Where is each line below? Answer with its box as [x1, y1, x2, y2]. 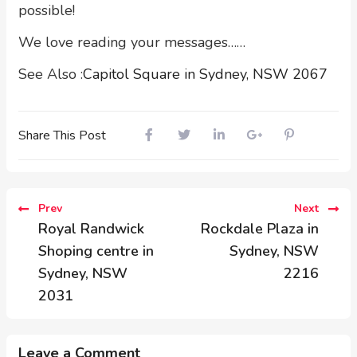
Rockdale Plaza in [201, 219, 319, 238]
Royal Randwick [38, 219, 144, 238]
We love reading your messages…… [18, 33, 245, 52]
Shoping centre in [38, 241, 154, 261]
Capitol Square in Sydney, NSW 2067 [83, 65, 328, 84]
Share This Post [18, 127, 106, 144]
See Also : [18, 65, 83, 84]
